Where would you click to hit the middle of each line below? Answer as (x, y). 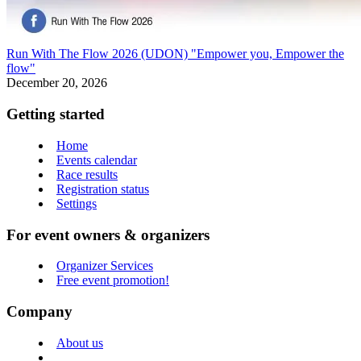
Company (39, 312)
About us (80, 342)
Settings (77, 203)
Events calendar (97, 160)
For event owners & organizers (108, 234)
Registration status (103, 189)
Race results (87, 174)
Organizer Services (105, 266)
